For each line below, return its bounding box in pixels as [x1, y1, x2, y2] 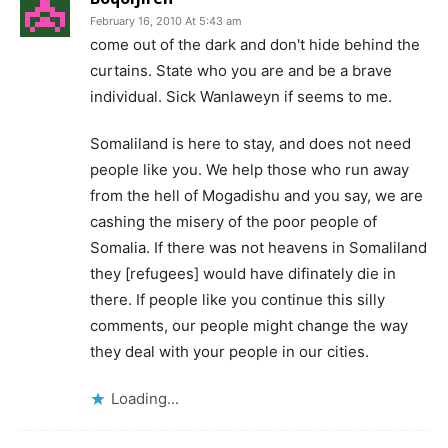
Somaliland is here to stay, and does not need [90, 134, 411, 153]
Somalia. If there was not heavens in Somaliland [90, 238, 427, 257]
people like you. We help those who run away [90, 160, 409, 179]
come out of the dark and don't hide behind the [90, 35, 420, 54]
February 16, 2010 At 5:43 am [90, 14, 242, 28]
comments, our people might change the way [90, 316, 408, 335]
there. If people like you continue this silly [90, 290, 385, 309]
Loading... [111, 389, 179, 408]
